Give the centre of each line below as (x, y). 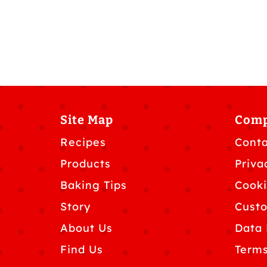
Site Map (87, 119)
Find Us (82, 249)
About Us (86, 228)
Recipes (83, 142)
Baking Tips (94, 185)
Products (86, 163)
